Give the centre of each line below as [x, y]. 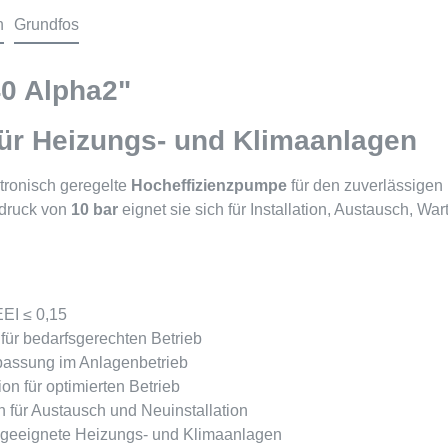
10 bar [94, 209]
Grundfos [46, 24]
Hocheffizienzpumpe [209, 185]
